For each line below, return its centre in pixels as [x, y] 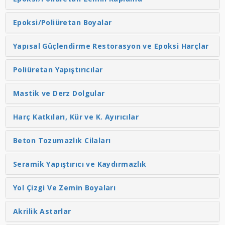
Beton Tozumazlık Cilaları [62, 140]
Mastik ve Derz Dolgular [59, 93]
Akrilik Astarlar [42, 211]
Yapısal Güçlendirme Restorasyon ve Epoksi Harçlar [111, 46]
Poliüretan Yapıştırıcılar [58, 69]
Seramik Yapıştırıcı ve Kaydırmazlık [80, 164]
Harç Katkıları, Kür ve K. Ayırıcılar [76, 117]
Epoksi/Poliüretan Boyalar [63, 22]
